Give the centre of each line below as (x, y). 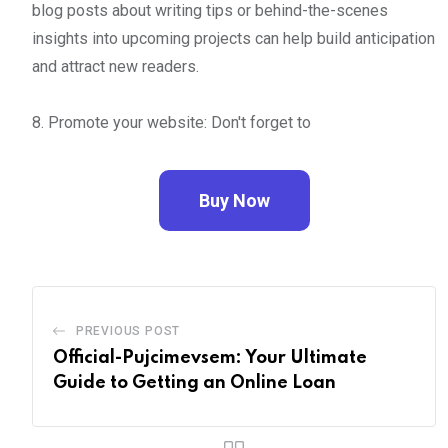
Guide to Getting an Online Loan (194, 382)
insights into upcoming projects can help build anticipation (233, 38)
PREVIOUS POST (128, 330)
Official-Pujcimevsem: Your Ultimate (210, 357)
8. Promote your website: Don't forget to (171, 122)
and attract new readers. (115, 66)
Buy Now (234, 200)
